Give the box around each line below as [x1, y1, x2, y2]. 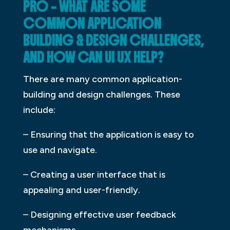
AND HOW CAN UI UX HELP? [23, 48, 164, 66]
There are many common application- [23, 73, 182, 85]
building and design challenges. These [23, 88, 180, 100]
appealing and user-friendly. [23, 184, 140, 196]
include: [23, 104, 55, 116]
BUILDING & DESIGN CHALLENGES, [23, 31, 204, 49]
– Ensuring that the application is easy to [23, 128, 194, 140]
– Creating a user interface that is [23, 168, 165, 180]
